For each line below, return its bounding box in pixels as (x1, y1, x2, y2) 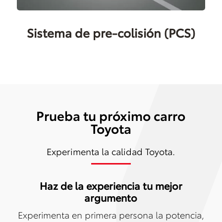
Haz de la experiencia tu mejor (39, 178, 182, 192)
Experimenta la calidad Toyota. (47, 144, 175, 158)
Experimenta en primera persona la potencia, (17, 208, 204, 221)
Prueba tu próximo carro (36, 106, 186, 124)
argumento (84, 190, 138, 204)
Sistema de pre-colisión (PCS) (26, 23, 195, 41)
